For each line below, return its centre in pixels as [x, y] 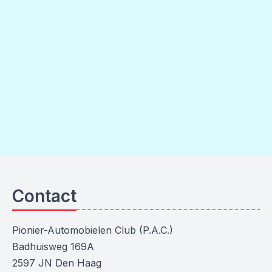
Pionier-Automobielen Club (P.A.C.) [93, 230]
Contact [44, 196]
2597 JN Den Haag [57, 263]
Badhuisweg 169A [53, 246]
